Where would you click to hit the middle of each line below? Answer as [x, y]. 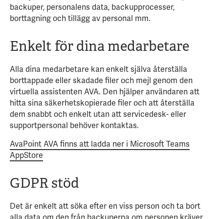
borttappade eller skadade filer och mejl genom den [101, 81]
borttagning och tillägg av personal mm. [80, 19]
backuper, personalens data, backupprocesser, [92, 7]
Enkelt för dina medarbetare [99, 46]
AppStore [26, 155]
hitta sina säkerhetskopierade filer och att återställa [102, 103]
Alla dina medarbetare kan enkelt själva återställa [99, 69]
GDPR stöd [44, 183]
